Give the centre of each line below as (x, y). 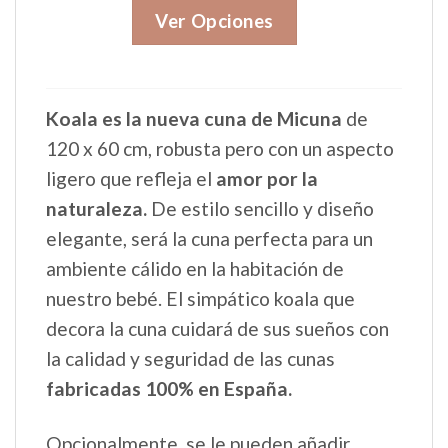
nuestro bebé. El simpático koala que (200, 299)
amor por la (267, 179)
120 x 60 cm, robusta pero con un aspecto (220, 149)
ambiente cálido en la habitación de (195, 269)
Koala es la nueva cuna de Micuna (194, 119)
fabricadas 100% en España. (171, 389)
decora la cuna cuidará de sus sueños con (217, 329)
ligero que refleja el (131, 179)
